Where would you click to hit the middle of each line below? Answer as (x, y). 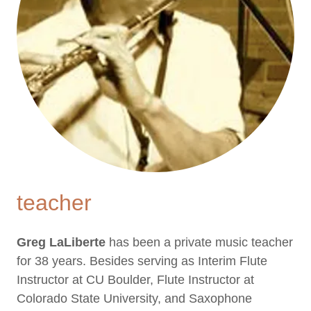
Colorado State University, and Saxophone (134, 299)
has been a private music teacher (199, 242)
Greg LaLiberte (61, 242)
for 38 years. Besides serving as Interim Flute (142, 261)
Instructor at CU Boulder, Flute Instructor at (135, 280)
